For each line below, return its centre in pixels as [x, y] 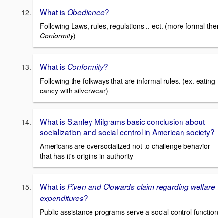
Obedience [86, 12]
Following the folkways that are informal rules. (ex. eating [127, 81]
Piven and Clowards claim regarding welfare [141, 186]
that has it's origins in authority [87, 155]
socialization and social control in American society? [127, 132]
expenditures [62, 198]
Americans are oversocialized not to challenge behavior [125, 146]
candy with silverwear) [74, 90]
